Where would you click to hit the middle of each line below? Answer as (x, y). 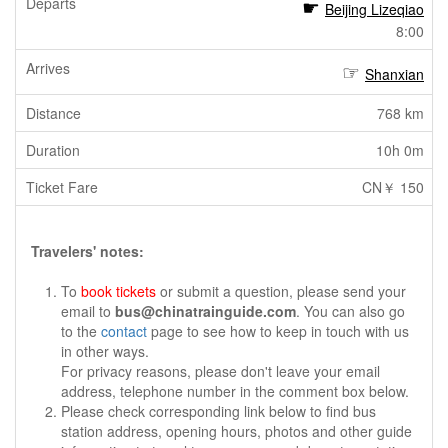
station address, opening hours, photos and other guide (236, 431)
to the (81, 331)
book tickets (118, 291)
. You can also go (350, 311)
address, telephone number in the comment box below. (235, 391)
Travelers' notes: (87, 251)
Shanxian (394, 74)
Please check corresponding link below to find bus (218, 411)
